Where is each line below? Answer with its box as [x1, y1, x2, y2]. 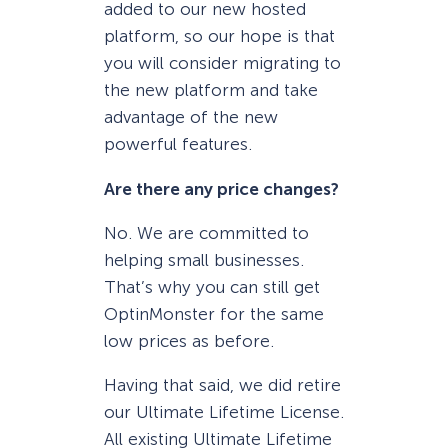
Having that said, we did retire [104, 374, 341, 395]
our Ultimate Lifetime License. [104, 401, 344, 422]
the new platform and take [104, 80, 318, 101]
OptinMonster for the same [104, 303, 324, 324]
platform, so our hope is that [104, 26, 335, 47]
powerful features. [104, 134, 252, 155]
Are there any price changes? [104, 178, 339, 199]
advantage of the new [104, 107, 278, 128]
